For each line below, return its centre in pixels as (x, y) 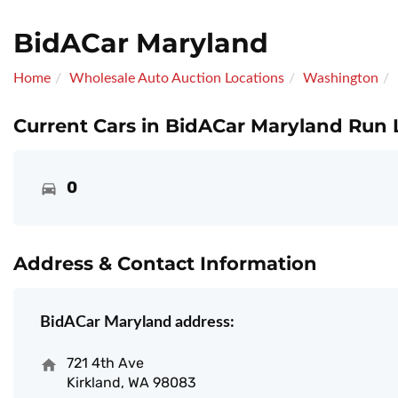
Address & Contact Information (165, 264)
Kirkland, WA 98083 (131, 383)
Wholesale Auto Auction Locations (177, 79)
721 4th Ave (105, 363)
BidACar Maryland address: (137, 323)
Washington (341, 79)
